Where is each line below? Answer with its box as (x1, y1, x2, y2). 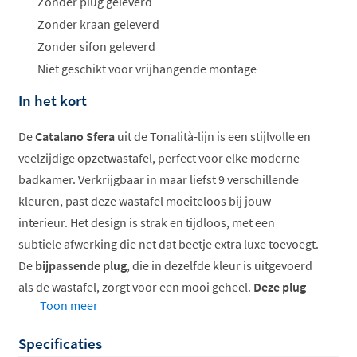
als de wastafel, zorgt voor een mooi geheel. (18, 278, 253, 295)
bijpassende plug (35, 257, 127, 273)
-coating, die (253, 321, 320, 338)
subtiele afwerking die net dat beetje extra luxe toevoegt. (18, 235, 319, 252)
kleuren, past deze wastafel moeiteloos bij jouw (18, 192, 271, 209)
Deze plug (253, 278, 306, 295)
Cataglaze (201, 321, 253, 338)
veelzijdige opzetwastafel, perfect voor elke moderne (18, 149, 300, 166)
